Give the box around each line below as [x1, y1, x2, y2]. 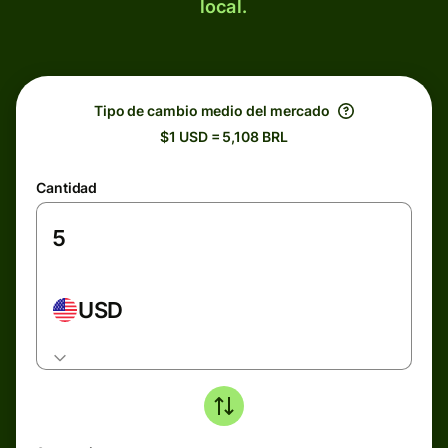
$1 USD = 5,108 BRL [160, 128, 288, 145]
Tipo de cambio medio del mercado [93, 102, 331, 119]
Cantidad [36, 179, 98, 196]
